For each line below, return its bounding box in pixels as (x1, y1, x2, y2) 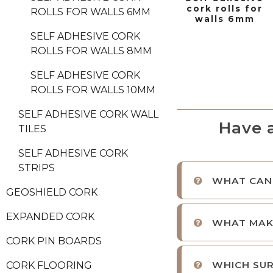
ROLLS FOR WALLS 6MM (30, 6, 151, 18)
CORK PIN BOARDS (6, 235, 102, 247)
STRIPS (18, 162, 55, 174)
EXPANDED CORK (6, 211, 94, 223)
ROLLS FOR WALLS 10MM (30, 84, 155, 96)
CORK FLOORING (6, 260, 92, 272)
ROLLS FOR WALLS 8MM (30, 45, 152, 57)
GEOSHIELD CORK (6, 186, 97, 199)
